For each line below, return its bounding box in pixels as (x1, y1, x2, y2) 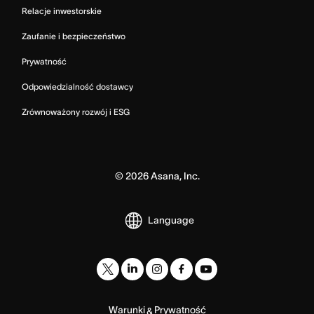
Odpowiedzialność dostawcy (22, 82, 133, 92)
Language (148, 214, 194, 226)
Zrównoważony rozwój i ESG (22, 107, 130, 117)
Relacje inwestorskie (22, 6, 102, 16)
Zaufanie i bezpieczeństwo (22, 32, 125, 41)
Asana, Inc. (148, 170, 200, 182)
